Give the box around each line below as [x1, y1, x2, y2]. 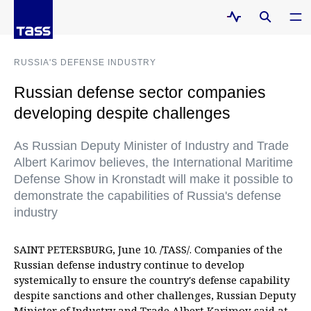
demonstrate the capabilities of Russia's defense [14, 189, 281, 203]
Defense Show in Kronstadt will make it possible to [14, 172, 293, 186]
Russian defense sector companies [14, 83, 266, 101]
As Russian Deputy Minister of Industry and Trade [14, 139, 289, 153]
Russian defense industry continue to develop [14, 258, 244, 271]
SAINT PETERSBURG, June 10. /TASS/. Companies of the [14, 242, 283, 256]
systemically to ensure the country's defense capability [14, 273, 289, 287]
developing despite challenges [14, 104, 230, 122]
